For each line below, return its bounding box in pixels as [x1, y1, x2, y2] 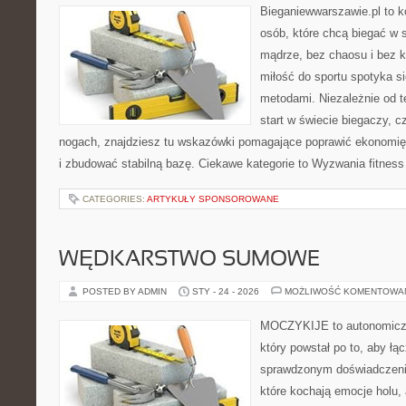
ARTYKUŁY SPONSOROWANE [147, 194, 279, 204]
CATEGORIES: [82, 194, 147, 204]
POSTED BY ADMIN [82, 286, 169, 296]
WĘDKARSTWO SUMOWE [59, 250, 320, 270]
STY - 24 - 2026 [192, 286, 259, 296]
